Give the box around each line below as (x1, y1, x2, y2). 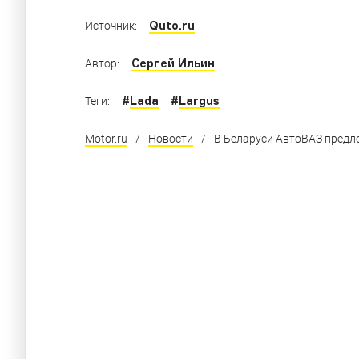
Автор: (85, 56, 119, 70)
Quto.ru (149, 18, 195, 32)
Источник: (85, 18, 137, 32)
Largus (179, 93, 220, 107)
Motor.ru (85, 131, 127, 145)
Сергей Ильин (131, 55, 215, 70)
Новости (148, 131, 193, 145)
